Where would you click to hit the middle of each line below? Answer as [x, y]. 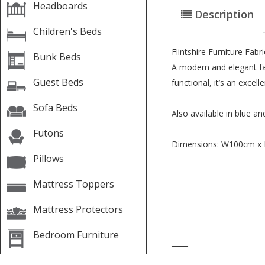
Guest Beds [58, 82]
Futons [49, 133]
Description [224, 14]
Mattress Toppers [74, 184]
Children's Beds [67, 31]
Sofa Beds [55, 108]
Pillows [49, 159]
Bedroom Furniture [76, 235]
